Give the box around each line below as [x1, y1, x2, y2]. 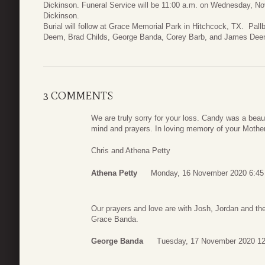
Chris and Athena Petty [91, 146, 170, 156]
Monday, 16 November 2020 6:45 [151, 168, 264, 177]
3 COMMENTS [43, 89, 113, 102]
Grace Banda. [91, 214, 138, 224]
